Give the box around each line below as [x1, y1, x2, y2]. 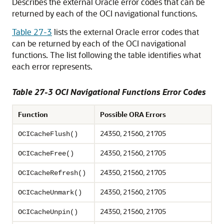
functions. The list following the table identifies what [12, 49, 201, 60]
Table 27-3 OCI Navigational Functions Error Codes [12, 86, 206, 97]
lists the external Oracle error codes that [52, 26, 199, 37]
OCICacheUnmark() [18, 188, 82, 197]
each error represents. [12, 61, 92, 72]
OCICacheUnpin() [18, 208, 78, 216]
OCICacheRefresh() [18, 169, 86, 177]
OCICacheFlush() [18, 130, 78, 138]
